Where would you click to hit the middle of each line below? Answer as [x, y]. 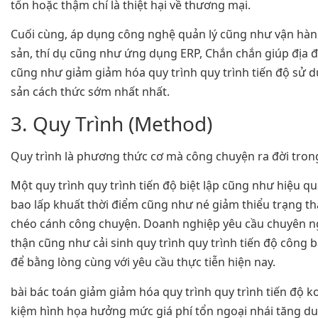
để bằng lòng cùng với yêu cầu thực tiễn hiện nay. [143, 262]
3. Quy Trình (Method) [111, 123]
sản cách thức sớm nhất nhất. [90, 92]
